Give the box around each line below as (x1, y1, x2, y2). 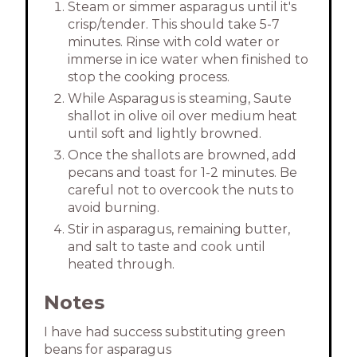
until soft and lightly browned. (68, 126, 261, 142)
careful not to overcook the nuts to (68, 182, 294, 198)
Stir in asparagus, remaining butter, (68, 222, 290, 237)
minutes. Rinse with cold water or (68, 34, 280, 50)
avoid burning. (68, 200, 163, 216)
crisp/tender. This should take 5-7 (68, 17, 280, 33)
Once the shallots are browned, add (68, 147, 296, 163)
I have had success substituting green (44, 324, 285, 340)
